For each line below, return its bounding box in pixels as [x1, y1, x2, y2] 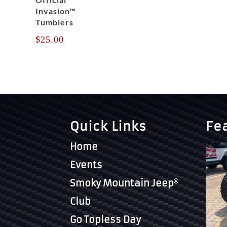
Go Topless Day [70, 213, 141, 225]
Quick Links [70, 119, 147, 134]
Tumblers [35, 17, 73, 27]
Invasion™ [35, 6, 76, 16]
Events [70, 159, 103, 171]
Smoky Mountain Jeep [70, 177, 174, 189]
